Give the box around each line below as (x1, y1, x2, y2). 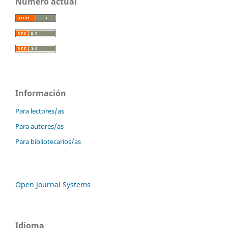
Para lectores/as (15, 106, 64, 116)
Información (15, 88, 66, 99)
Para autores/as (15, 122, 64, 131)
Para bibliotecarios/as (15, 137, 81, 147)
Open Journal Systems (15, 180, 91, 190)
